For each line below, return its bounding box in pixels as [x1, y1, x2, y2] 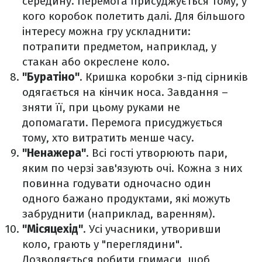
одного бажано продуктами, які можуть [22, 192, 230, 205]
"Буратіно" [22, 70, 80, 84]
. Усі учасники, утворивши [83, 222, 221, 236]
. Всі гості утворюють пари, [86, 146, 227, 160]
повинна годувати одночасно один [22, 177, 211, 190]
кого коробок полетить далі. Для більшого [22, 9, 245, 23]
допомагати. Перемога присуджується [22, 116, 223, 129]
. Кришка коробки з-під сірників [80, 70, 248, 84]
